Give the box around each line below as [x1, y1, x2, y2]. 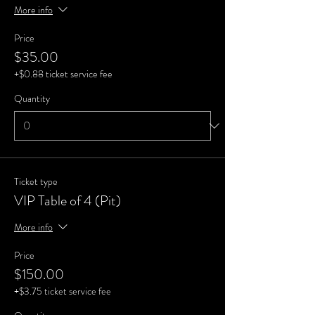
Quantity [14, 91, 50, 105]
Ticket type [14, 174, 58, 188]
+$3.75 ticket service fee [14, 284, 111, 298]
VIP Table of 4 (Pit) [14, 191, 121, 211]
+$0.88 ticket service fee [14, 67, 112, 81]
